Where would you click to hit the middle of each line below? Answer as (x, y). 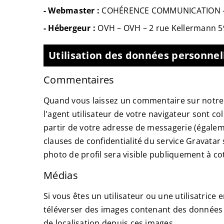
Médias (61, 175)
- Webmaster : (72, 10)
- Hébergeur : (70, 28)
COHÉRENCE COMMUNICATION (161, 10)
